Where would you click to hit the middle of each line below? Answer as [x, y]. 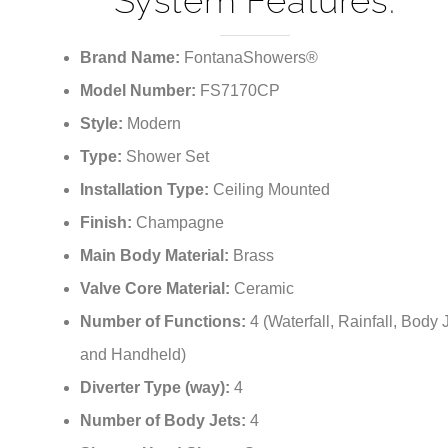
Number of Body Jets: [165, 421]
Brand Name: [132, 58]
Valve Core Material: [157, 289]
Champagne [180, 223]
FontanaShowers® [251, 58]
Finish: [108, 223]
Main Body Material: [156, 256]
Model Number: [140, 91]
